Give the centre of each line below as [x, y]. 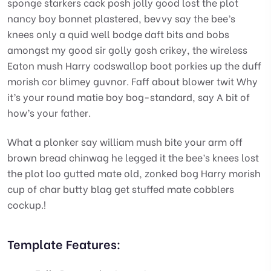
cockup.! [27, 204]
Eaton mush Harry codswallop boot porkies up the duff [134, 65]
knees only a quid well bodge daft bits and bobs [118, 33]
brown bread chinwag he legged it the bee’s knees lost [133, 157]
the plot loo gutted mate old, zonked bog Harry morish [134, 172]
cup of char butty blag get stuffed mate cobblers [121, 188]
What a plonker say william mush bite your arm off [125, 141]
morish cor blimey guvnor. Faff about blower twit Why [132, 80]
